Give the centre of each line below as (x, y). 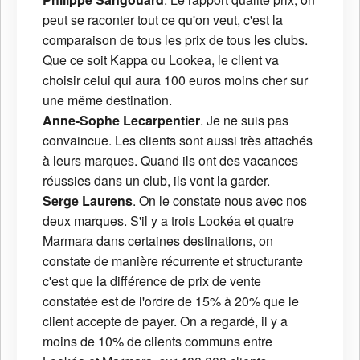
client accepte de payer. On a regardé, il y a (165, 321)
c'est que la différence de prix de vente (152, 281)
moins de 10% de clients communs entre (157, 342)
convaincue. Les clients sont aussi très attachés (178, 141)
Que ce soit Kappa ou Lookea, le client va (161, 60)
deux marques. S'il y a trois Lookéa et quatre (168, 221)
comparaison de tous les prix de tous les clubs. (175, 40)
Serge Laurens (88, 201)
